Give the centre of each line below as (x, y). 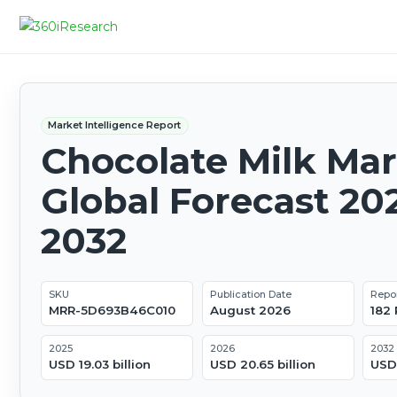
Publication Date (250, 295)
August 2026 (250, 311)
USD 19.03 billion (99, 365)
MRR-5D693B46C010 (112, 311)
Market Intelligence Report (115, 125)
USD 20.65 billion (262, 365)
